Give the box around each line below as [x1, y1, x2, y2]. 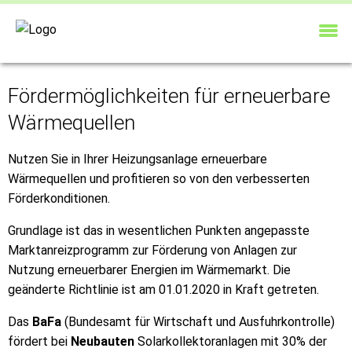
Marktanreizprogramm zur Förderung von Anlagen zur [8, 242, 297, 258]
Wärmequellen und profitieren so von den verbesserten [8, 170, 310, 186]
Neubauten [71, 333, 134, 349]
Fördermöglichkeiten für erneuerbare [8, 84, 330, 108]
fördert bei [8, 333, 71, 349]
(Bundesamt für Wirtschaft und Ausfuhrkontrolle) [61, 313, 335, 329]
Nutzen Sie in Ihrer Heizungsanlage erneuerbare [8, 151, 267, 167]
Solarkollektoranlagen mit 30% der [134, 333, 327, 349]
